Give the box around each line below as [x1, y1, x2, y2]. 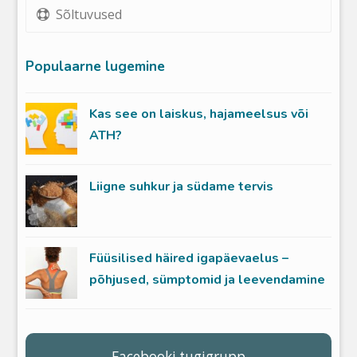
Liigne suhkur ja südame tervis [89, 177, 274, 195]
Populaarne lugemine [25, 57, 166, 76]
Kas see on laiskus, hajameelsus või [89, 105, 309, 123]
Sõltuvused [56, 6, 123, 24]
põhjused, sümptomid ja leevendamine [89, 271, 326, 289]
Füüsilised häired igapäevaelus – [89, 249, 289, 268]
